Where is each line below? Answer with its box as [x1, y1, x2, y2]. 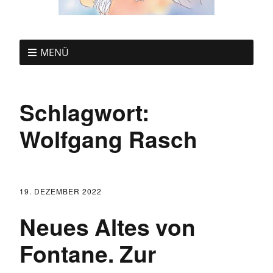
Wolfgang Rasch [19, 122, 197, 155]
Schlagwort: [19, 95, 149, 128]
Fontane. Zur [19, 237, 156, 269]
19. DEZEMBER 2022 [19, 185, 102, 196]
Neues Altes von [19, 210, 196, 243]
